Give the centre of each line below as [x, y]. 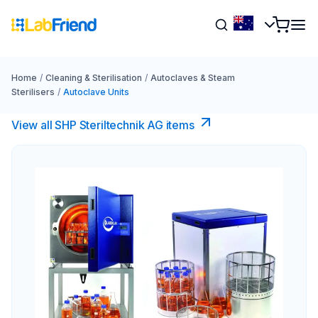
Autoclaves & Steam [192, 78]
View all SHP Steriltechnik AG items [103, 125]
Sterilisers [33, 92]
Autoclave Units [96, 92]
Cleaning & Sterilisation [93, 78]
